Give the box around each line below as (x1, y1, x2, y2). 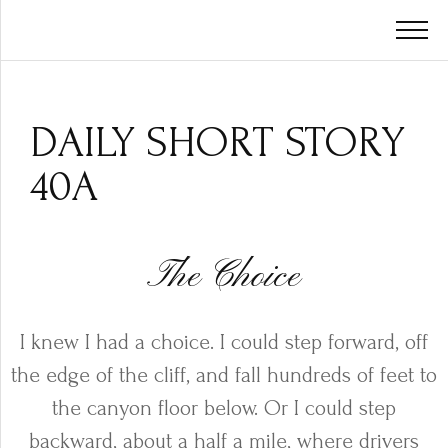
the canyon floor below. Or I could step (52, 396, 396, 420)
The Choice (147, 253, 301, 301)
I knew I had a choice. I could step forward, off (20, 330, 428, 354)
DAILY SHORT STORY (30, 118, 405, 167)
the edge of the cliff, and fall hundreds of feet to (11, 363, 437, 387)
